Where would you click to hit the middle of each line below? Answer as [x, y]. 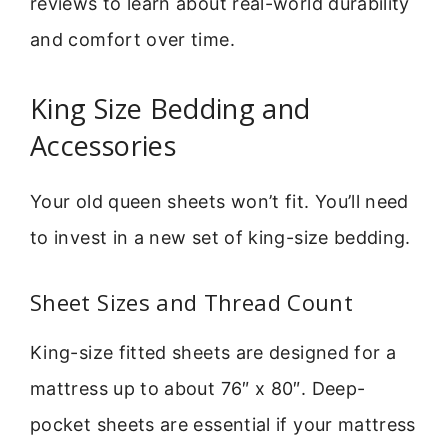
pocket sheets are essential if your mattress [223, 424]
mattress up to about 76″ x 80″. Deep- [198, 388]
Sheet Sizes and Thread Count [192, 301]
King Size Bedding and [170, 109]
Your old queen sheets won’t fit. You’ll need [219, 202]
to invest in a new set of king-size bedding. [220, 238]
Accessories [103, 146]
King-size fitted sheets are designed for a [213, 352]
